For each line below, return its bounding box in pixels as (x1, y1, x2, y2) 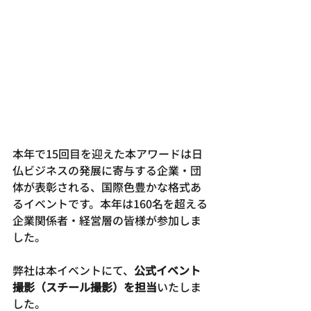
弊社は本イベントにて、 (12, 262, 134, 279)
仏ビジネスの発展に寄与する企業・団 (12, 162, 201, 179)
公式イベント (134, 262, 201, 279)
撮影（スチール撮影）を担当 (12, 278, 157, 296)
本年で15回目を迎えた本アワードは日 (12, 145, 203, 162)
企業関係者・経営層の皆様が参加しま (12, 212, 201, 229)
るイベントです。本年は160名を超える (12, 195, 208, 212)
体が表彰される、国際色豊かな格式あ (12, 178, 201, 196)
